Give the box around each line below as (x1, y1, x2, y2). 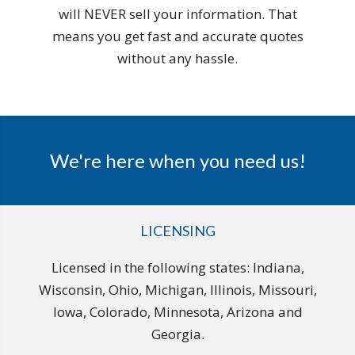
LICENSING (139, 222, 216, 240)
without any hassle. (117, 49, 238, 68)
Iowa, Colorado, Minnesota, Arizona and (52, 303, 303, 322)
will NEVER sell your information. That (58, 5, 297, 24)
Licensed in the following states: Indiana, (51, 258, 304, 277)
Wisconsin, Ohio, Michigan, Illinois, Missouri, (38, 281, 317, 300)
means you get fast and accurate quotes (52, 27, 303, 46)
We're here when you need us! (49, 149, 306, 173)
